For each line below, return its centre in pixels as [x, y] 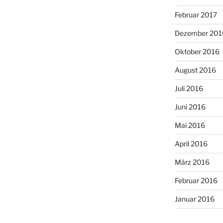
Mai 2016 [190, 125]
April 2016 [191, 143]
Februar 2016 [196, 180]
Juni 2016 [190, 107]
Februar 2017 [196, 14]
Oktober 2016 [197, 51]
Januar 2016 [194, 199]
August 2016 [195, 70]
